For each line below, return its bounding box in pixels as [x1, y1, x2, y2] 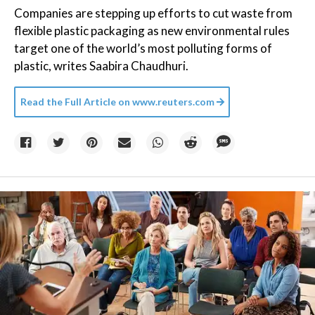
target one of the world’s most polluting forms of [14, 41, 272, 56]
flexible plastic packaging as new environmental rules [14, 23, 290, 38]
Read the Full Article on [20, 96, 130, 108]
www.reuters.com [130, 96, 214, 108]
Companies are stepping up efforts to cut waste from [14, 6, 292, 20]
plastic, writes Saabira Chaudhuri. [14, 58, 188, 73]
